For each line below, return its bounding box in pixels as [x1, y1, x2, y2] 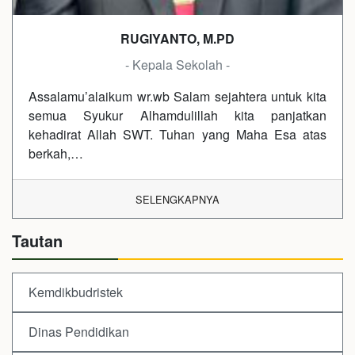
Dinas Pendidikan [29, 323, 129, 342]
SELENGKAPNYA [136, 192, 219, 208]
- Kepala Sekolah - [125, 55, 230, 74]
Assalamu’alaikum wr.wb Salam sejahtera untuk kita [29, 87, 326, 106]
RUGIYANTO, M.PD [120, 29, 235, 48]
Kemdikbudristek [29, 283, 123, 302]
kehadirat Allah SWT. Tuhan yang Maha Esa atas [29, 125, 326, 144]
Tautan [12, 229, 63, 253]
